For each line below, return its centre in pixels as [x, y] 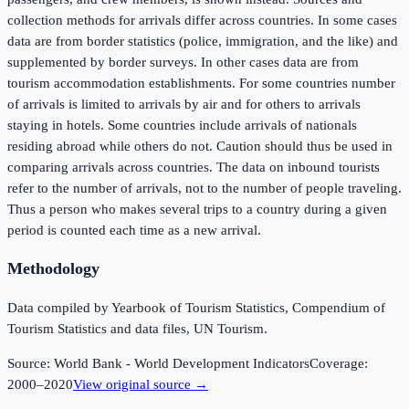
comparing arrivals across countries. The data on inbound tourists [194, 167]
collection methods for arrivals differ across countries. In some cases [202, 20]
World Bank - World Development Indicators [182, 364]
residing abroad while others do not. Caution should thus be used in [200, 146]
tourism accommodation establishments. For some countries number [201, 83]
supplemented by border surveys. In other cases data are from [183, 62]
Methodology [53, 269]
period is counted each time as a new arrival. [134, 230]
